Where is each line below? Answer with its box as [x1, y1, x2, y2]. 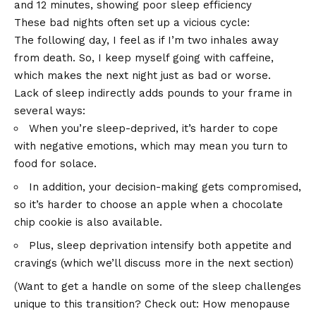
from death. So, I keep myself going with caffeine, [14, 51, 274, 65]
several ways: [14, 104, 85, 118]
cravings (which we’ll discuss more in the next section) [14, 257, 293, 270]
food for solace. [14, 157, 97, 171]
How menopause [202, 298, 290, 311]
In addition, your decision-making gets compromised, [29, 181, 301, 194]
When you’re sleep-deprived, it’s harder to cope [29, 122, 278, 135]
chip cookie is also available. [14, 216, 162, 229]
